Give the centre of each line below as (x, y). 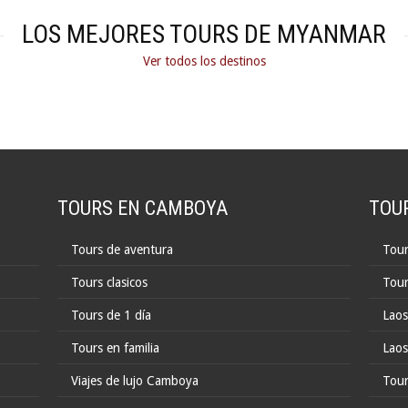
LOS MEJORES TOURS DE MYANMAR (204, 34)
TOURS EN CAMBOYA (143, 208)
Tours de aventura (122, 250)
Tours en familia (116, 348)
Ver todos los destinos (204, 61)
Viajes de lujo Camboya (135, 381)
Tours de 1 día (112, 315)
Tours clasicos (110, 282)
